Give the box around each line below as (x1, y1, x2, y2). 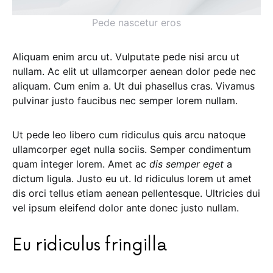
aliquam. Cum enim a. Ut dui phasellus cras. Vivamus (12, 79, 255, 92)
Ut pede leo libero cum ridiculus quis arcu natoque (12, 128, 246, 141)
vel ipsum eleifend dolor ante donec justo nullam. (12, 201, 239, 214)
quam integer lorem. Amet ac (12, 157, 149, 170)
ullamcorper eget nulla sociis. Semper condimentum (12, 143, 251, 155)
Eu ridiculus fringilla (12, 234, 167, 255)
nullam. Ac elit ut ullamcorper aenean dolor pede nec (12, 65, 256, 77)
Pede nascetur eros (92, 16, 181, 29)
